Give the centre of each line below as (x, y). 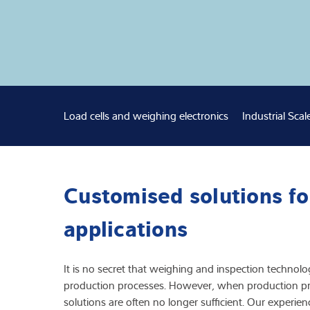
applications (126, 227)
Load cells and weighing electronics (146, 116)
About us (257, 60)
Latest (249, 93)
